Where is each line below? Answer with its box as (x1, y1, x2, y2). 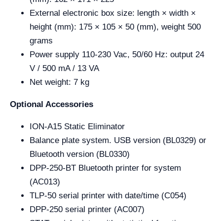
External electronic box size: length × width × (30, 8, 196, 18)
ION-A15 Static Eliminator (30, 122, 125, 132)
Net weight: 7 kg (30, 77, 89, 87)
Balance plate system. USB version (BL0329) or (30, 136, 206, 146)
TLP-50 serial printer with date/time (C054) (30, 191, 186, 201)
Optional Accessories (10, 100, 93, 110)
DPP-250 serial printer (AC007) (30, 205, 145, 215)
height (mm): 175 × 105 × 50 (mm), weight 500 (30, 22, 201, 32)
